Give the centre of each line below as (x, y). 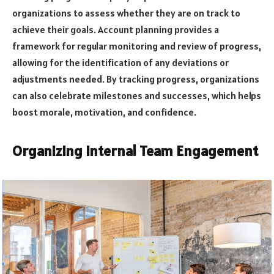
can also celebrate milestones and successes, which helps (137, 95)
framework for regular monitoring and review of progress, (137, 46)
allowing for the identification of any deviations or (120, 62)
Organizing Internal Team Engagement (135, 151)
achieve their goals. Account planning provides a (116, 29)
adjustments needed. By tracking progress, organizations (136, 79)
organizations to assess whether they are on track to (126, 13)
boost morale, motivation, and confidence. (104, 112)
